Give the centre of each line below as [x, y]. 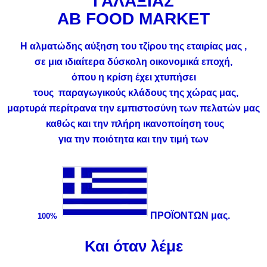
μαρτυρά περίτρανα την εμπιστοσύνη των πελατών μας [133, 108]
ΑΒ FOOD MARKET [133, 19]
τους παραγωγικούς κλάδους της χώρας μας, [133, 93]
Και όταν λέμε [133, 246]
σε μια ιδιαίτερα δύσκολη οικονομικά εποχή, [133, 62]
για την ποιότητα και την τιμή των [133, 139]
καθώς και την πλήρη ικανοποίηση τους [133, 124]
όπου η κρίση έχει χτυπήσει [133, 77]
